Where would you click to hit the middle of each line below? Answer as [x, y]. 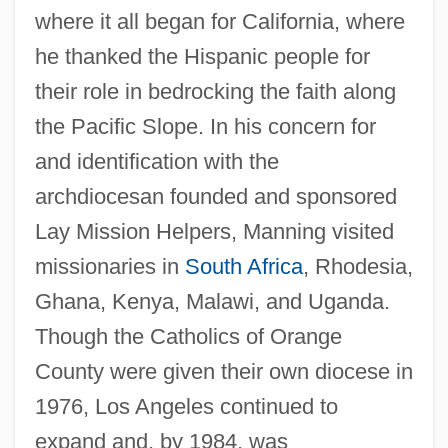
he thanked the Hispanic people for [202, 56]
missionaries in [109, 266]
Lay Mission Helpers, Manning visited [214, 231]
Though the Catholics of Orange [188, 336]
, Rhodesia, [357, 266]
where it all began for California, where [219, 21]
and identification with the [156, 161]
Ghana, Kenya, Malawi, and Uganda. [212, 301]
